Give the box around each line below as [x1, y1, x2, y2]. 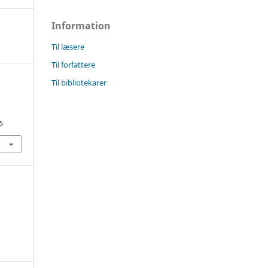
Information [51, 19, 111, 32]
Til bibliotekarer [51, 77, 106, 88]
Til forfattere [51, 59, 95, 70]
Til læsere [51, 41, 84, 52]
